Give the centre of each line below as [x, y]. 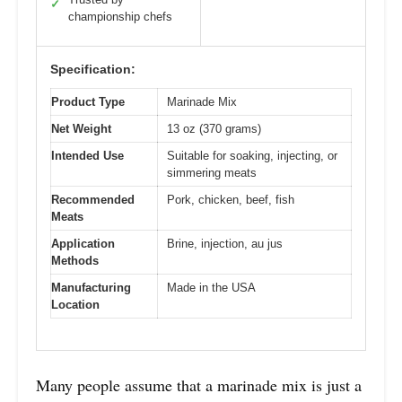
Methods [75, 261]
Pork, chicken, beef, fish [231, 200]
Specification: [93, 70]
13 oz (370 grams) [214, 129]
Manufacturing [91, 288]
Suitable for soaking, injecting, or [252, 156]
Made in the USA [211, 288]
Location [75, 305]
